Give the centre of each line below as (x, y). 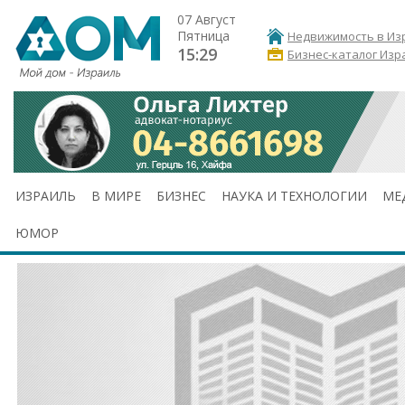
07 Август (207, 19)
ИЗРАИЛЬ (46, 196)
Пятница (203, 36)
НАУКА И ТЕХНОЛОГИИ (294, 196)
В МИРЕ (116, 196)
